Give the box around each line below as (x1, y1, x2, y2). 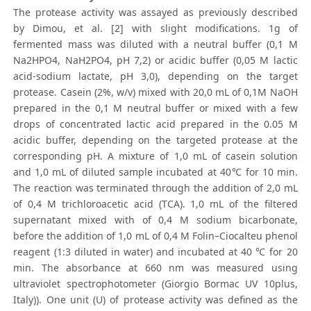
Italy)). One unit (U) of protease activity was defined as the (13, 293, 298, 307)
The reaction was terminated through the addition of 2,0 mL (13, 181, 298, 195)
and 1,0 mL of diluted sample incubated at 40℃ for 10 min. (13, 165, 298, 179)
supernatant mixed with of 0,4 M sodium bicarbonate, (13, 213, 298, 227)
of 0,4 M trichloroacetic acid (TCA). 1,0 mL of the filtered (13, 197, 298, 211)
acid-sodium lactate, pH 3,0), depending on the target (13, 69, 298, 83)
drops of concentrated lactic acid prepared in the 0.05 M (13, 117, 298, 131)
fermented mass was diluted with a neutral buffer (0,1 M (13, 37, 298, 51)
